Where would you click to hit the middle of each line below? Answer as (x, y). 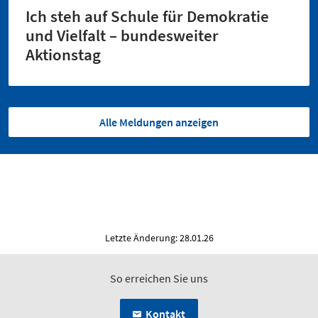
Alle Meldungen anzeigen (159, 122)
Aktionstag (63, 54)
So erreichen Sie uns (159, 278)
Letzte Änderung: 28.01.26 (159, 237)
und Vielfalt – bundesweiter (122, 35)
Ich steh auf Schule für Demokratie (147, 16)
